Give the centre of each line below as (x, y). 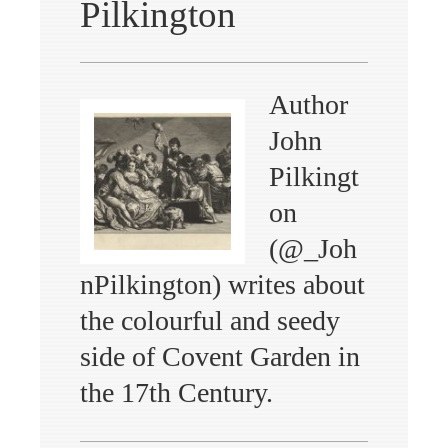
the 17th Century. (176, 392)
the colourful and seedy (210, 320)
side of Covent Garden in (220, 356)
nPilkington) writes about (222, 284)
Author (308, 104)
